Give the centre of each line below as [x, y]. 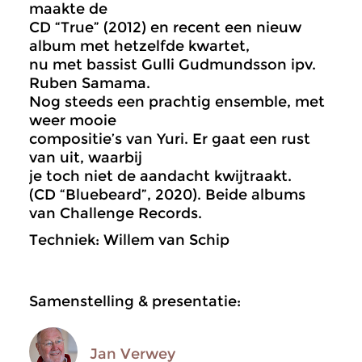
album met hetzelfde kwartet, [139, 46]
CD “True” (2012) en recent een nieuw [165, 27]
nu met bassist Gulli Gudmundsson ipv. [173, 65]
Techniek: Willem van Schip [129, 240]
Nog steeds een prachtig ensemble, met [177, 102]
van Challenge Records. [116, 213]
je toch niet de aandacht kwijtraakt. [160, 176]
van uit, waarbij [86, 158]
